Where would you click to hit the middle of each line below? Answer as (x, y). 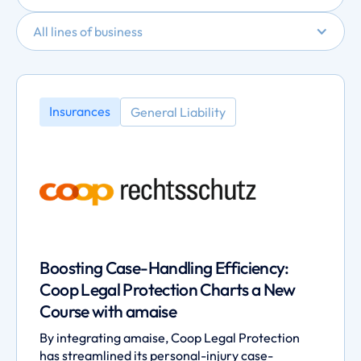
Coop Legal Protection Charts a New (168, 289)
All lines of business (88, 32)
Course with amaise (108, 311)
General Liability (178, 112)
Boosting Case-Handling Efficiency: (164, 268)
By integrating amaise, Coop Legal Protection (170, 337)
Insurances (80, 112)
